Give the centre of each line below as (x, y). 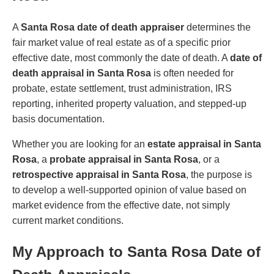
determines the (217, 27)
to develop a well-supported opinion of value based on (129, 190)
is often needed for (192, 73)
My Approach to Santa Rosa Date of (136, 251)
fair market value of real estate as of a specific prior (121, 42)
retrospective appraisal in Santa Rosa (99, 174)
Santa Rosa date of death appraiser (102, 27)
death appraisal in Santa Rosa (82, 73)
